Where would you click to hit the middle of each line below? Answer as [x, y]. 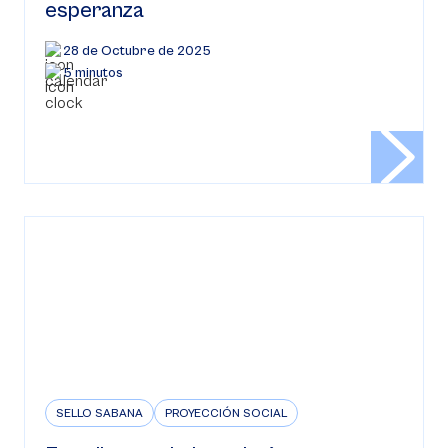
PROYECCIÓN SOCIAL [226, 413]
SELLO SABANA [99, 413]
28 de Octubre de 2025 [137, 51]
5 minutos [93, 73]
